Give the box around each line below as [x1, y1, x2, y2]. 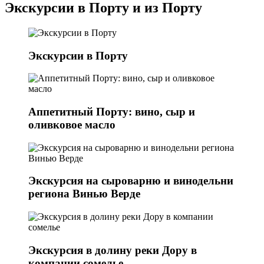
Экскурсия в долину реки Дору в [28, 243, 197, 256]
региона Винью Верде [28, 187, 140, 200]
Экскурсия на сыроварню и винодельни [28, 174, 233, 187]
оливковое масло [28, 118, 115, 131]
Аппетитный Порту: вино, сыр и [28, 105, 195, 118]
